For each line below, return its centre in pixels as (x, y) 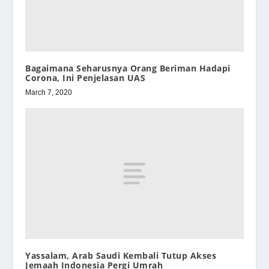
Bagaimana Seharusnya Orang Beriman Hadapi (128, 68)
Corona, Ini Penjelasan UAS (86, 77)
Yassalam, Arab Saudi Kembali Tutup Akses (121, 255)
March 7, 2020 (49, 92)
